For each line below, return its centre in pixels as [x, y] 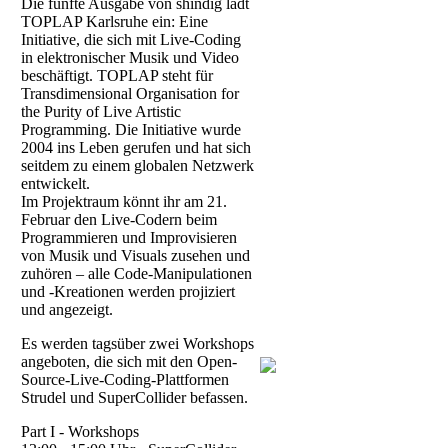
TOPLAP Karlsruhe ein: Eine [114, 21]
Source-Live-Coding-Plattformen [125, 379]
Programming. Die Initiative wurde [131, 129]
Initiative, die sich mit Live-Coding [131, 39]
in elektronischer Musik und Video [130, 57]
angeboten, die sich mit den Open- [129, 361]
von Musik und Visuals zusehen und [135, 255]
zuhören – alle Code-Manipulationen [136, 273]
